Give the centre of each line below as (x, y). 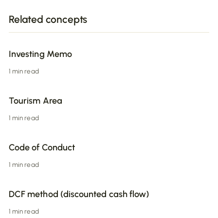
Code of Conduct (42, 148)
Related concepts (48, 19)
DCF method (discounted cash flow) (79, 194)
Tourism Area (36, 101)
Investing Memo (40, 54)
